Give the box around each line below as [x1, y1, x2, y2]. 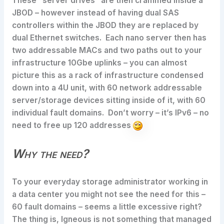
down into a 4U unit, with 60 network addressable [11, 82, 202, 92]
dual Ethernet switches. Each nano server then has [11, 32, 206, 42]
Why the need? [11, 146, 88, 161]
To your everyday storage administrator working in [11, 177, 208, 187]
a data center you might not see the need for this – [11, 189, 205, 199]
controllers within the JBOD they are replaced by [11, 20, 198, 30]
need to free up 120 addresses [11, 120, 133, 130]
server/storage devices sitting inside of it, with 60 [11, 95, 205, 105]
